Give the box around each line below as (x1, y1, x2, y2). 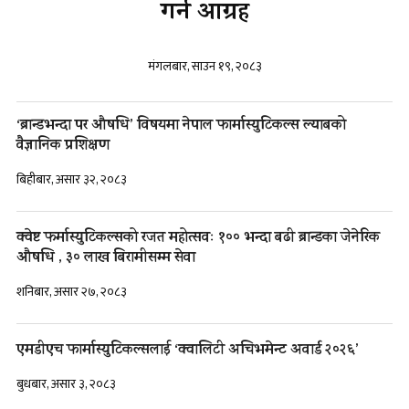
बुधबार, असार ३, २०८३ (16, 372, 116, 394)
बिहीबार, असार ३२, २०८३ (16, 168, 127, 190)
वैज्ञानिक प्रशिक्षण (16, 133, 110, 158)
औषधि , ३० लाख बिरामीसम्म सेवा (16, 246, 195, 270)
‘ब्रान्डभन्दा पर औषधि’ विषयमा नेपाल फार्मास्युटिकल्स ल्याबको (16, 113, 346, 138)
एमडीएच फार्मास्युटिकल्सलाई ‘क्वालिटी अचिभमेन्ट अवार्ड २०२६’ (16, 338, 359, 362)
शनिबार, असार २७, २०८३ (16, 280, 127, 302)
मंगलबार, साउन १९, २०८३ (147, 55, 262, 77)
